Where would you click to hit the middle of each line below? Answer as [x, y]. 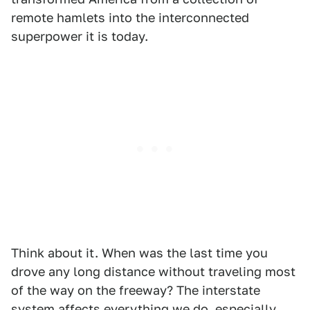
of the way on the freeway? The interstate [136, 290]
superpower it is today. [80, 36]
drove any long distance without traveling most [153, 272]
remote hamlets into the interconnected [130, 18]
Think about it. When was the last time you [139, 253]
